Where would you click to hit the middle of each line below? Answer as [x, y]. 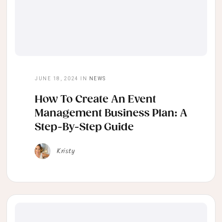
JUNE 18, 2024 [57, 79]
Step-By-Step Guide [84, 128]
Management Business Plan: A [111, 114]
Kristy [66, 151]
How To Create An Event [95, 100]
